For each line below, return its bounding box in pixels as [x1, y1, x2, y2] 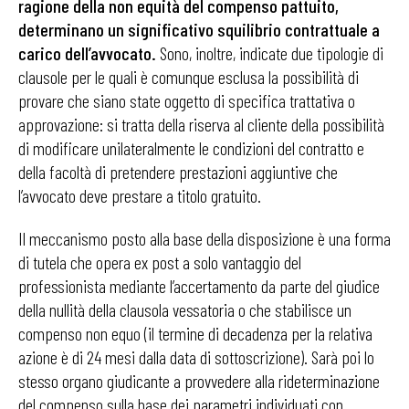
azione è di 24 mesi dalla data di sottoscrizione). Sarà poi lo [18, 346, 374, 368]
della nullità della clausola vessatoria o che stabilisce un [18, 299, 351, 320]
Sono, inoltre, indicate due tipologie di [156, 42, 383, 64]
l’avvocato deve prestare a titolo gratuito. [18, 184, 261, 206]
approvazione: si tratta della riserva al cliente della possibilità [18, 113, 384, 135]
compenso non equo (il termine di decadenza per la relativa [18, 322, 372, 344]
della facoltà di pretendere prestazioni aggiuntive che [18, 161, 338, 183]
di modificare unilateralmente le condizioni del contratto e [18, 137, 364, 159]
